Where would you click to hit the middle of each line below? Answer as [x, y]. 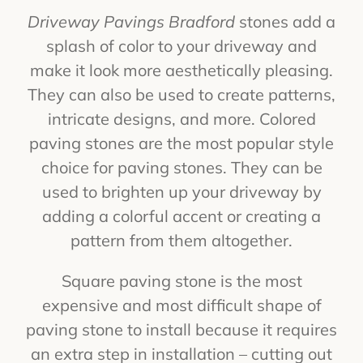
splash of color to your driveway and [181, 45]
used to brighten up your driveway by [181, 191]
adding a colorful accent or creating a [181, 216]
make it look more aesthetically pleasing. [181, 70]
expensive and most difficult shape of [181, 305]
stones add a [287, 21]
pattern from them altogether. [181, 240]
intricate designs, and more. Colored [181, 118]
